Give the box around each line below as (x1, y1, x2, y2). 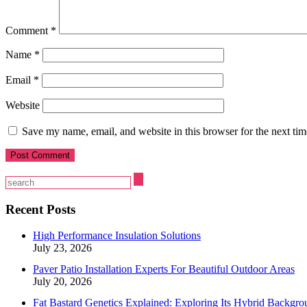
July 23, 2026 (33, 242, 92, 254)
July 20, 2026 (33, 275, 92, 288)
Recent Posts (5, 201, 75, 217)
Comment (5, 24, 51, 36)
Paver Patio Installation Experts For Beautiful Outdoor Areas (33, 263, 295, 275)
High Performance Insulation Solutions (33, 230, 201, 242)
